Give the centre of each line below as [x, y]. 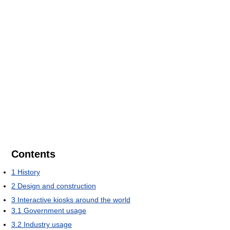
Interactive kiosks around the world [74, 199]
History [29, 172]
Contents [33, 154]
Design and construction [57, 186]
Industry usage [48, 224]
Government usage [55, 210]
